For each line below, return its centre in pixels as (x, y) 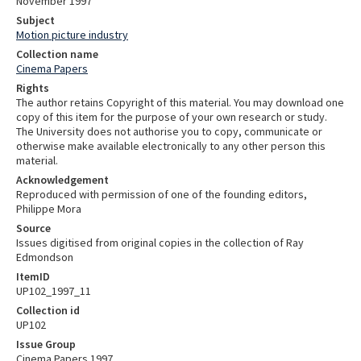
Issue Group (46, 344)
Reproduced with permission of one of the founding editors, (162, 194)
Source (33, 228)
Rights (33, 87)
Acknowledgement (62, 179)
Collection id (48, 310)
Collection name (57, 54)
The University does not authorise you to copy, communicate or (169, 131)
